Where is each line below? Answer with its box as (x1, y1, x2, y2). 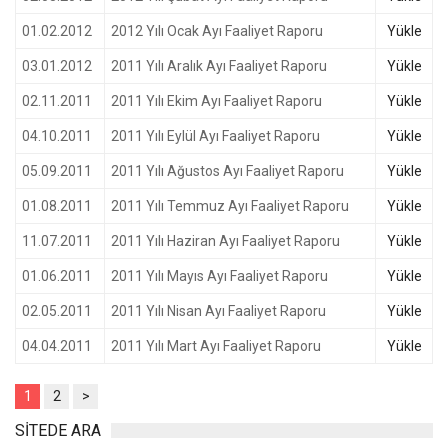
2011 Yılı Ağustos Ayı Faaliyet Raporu (111, 163, 344, 179)
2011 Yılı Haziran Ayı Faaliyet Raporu (111, 233, 340, 249)
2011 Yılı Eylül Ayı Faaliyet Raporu (111, 128, 320, 144)
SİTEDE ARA (15, 421, 101, 440)
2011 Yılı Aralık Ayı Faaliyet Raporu (111, 58, 327, 74)
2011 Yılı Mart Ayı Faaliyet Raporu (111, 338, 321, 354)
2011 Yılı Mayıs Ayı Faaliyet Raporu (111, 268, 328, 284)
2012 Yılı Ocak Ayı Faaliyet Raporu (111, 23, 323, 39)
